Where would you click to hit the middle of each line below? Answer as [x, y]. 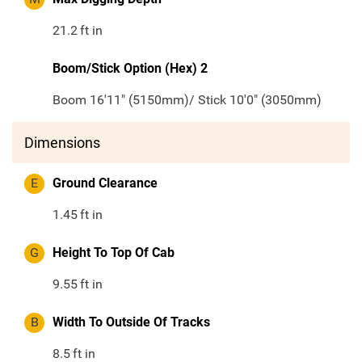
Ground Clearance [105, 183]
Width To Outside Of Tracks [131, 322]
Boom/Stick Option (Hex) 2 [130, 69]
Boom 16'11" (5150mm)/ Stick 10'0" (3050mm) [187, 100]
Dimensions [62, 143]
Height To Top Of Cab [114, 253]
